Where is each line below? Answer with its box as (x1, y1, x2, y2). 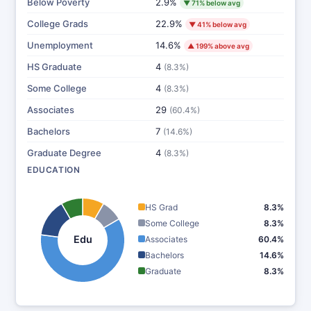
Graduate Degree (27, 147, 101, 158)
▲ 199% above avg (187, 42, 249, 50)
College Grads (27, 18, 88, 29)
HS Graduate (27, 61, 82, 72)
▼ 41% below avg (189, 20, 246, 28)
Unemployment (27, 40, 93, 51)
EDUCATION (27, 165, 81, 175)
